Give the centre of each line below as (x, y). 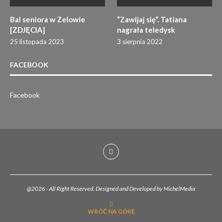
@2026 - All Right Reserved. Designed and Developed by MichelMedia (111, 188)
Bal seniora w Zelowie (48, 19)
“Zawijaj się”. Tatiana (152, 19)
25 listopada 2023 (37, 41)
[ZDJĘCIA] (28, 29)
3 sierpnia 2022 (140, 41)
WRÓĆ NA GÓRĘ (111, 211)
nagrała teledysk (146, 29)
